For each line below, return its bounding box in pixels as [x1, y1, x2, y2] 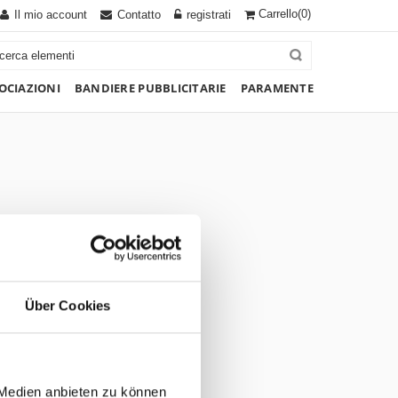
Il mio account [14, 8, 87, 21]
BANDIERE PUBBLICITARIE [74, 80, 227, 96]
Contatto [117, 8, 161, 21]
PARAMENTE [240, 80, 314, 96]
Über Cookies [24, 298, 111, 314]
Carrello [259, 7, 298, 20]
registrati [187, 8, 231, 21]
